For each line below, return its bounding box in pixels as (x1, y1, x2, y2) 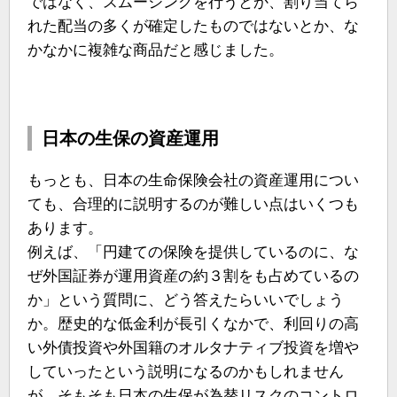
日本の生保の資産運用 (42, 128, 219, 148)
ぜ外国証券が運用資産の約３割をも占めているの (27, 268, 359, 284)
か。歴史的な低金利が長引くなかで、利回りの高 (27, 315, 359, 332)
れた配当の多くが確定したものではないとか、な (27, 18, 359, 35)
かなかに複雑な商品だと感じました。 (27, 42, 284, 58)
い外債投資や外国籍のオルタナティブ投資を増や (27, 339, 359, 356)
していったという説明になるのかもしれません (27, 363, 344, 380)
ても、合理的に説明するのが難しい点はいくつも (27, 196, 359, 213)
